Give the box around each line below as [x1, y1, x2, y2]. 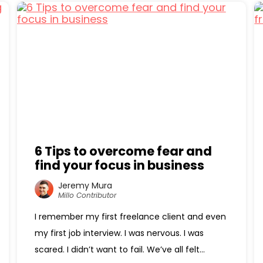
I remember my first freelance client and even [34, 211, 226, 222]
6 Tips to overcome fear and [34, 143, 212, 160]
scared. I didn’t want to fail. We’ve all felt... [34, 244, 205, 255]
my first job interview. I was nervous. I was [34, 227, 204, 239]
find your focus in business [34, 157, 204, 174]
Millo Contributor [58, 190, 116, 200]
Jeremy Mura [58, 179, 112, 191]
